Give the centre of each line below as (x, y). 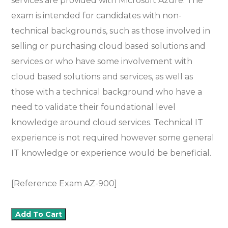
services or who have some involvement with (102, 62)
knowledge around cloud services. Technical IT (107, 123)
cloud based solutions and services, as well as (102, 77)
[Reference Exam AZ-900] (64, 184)
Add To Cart (39, 215)
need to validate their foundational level (94, 107)
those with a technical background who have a (107, 92)
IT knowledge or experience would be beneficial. (111, 153)
